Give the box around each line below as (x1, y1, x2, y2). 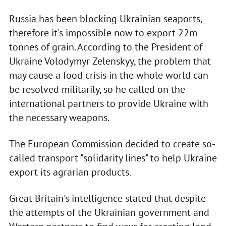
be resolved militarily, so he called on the (9, 83, 185, 96)
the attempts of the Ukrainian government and (9, 206, 209, 219)
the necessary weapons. (9, 111, 109, 125)
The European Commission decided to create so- (9, 137, 215, 151)
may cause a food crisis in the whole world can (9, 69, 208, 82)
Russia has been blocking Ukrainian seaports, (9, 12, 202, 26)
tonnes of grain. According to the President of (9, 40, 202, 54)
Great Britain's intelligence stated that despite (9, 192, 206, 205)
